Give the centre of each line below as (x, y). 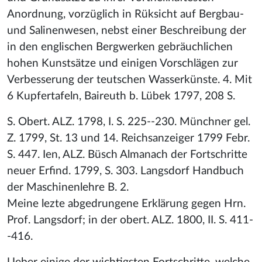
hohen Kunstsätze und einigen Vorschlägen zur (123, 63)
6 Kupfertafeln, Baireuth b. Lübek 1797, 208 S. (121, 96)
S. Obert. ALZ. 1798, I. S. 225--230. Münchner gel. (129, 122)
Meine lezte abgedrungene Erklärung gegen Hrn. (126, 204)
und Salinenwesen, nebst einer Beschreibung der (127, 31)
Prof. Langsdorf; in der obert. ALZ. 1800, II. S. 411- (130, 220)
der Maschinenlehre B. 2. (68, 187)
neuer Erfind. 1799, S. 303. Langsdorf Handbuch (125, 171)
